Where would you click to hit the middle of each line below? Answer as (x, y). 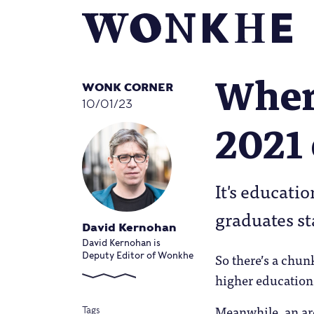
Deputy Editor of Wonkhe (138, 256)
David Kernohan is (121, 243)
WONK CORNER (128, 87)
